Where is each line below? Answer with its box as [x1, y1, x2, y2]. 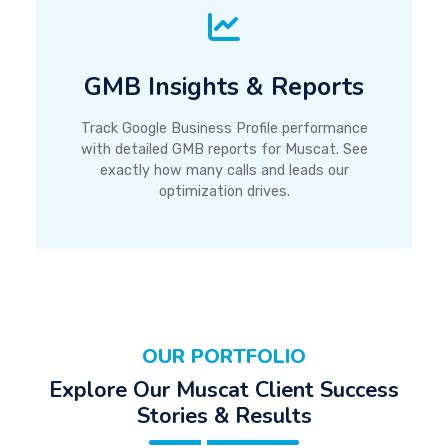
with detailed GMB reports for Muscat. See [80, 140, 368, 158]
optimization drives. [158, 182, 290, 200]
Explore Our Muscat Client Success [49, 375, 399, 406]
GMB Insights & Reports [84, 69, 364, 104]
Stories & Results [136, 401, 312, 432]
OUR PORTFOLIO [142, 343, 306, 371]
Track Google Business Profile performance [80, 119, 368, 137]
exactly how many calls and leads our [99, 161, 349, 179]
